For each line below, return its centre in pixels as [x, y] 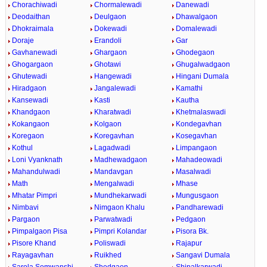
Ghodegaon [195, 52]
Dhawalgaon [197, 17]
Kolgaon [108, 124]
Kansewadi [30, 100]
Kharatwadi [112, 112]
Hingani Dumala [203, 76]
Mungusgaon [198, 195]
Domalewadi [197, 29]
